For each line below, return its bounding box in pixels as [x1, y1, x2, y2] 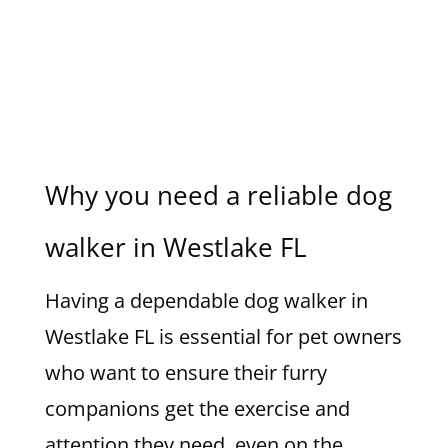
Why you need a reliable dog [44, 176, 392, 213]
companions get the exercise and [44, 394, 350, 422]
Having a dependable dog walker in [44, 286, 368, 314]
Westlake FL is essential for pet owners [44, 322, 402, 350]
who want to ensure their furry [44, 358, 327, 386]
